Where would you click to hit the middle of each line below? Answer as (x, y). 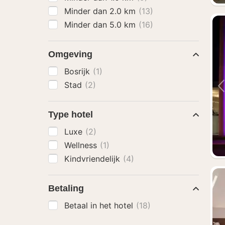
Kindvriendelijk (93, 159)
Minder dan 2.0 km (101, 11)
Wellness (82, 145)
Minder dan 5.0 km (101, 25)
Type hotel (71, 115)
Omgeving (70, 54)
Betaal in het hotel (100, 205)
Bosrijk (78, 71)
